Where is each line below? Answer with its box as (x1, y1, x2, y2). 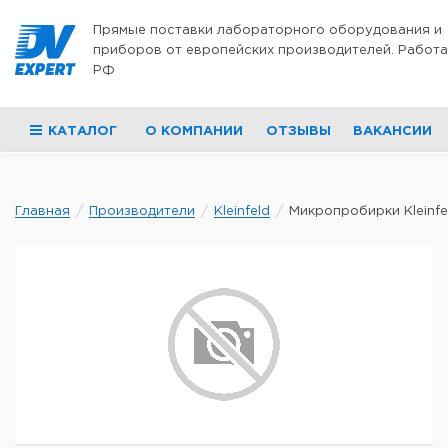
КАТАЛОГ (48, 126, 117, 137)
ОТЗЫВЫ (265, 126, 331, 137)
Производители (89, 206, 195, 217)
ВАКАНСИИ (352, 126, 432, 137)
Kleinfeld (214, 206, 270, 217)
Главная (15, 206, 70, 217)
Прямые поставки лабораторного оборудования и (93, 25, 442, 36)
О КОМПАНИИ (145, 126, 244, 137)
